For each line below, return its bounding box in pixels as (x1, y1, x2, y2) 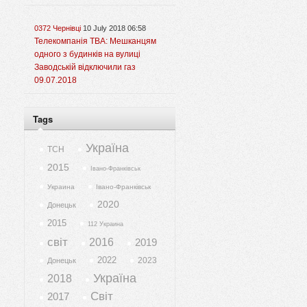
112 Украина (88, 221, 123, 228)
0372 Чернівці (34, 24, 81, 33)
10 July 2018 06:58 (83, 24, 146, 33)
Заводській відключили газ (34, 62, 136, 73)
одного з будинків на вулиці (34, 49, 140, 60)
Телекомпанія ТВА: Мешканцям (34, 36, 156, 47)
